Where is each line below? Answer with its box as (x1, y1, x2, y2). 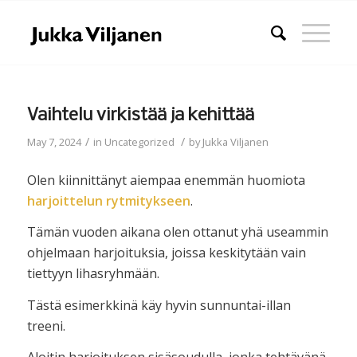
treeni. (26, 316, 65, 335)
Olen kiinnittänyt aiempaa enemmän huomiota (26, 171, 305, 189)
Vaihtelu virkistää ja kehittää (26, 106, 254, 125)
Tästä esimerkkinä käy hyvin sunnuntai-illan (26, 296, 291, 314)
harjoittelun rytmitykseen (26, 191, 190, 210)
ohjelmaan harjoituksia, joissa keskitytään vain (26, 244, 306, 262)
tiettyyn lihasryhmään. (26, 265, 159, 283)
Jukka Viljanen (202, 135, 269, 149)
